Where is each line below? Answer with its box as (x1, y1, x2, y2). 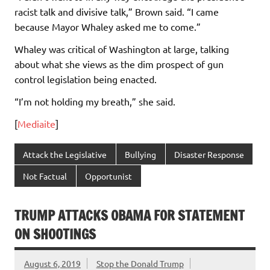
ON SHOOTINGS (14, 224, 96, 243)
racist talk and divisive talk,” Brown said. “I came (14, 5, 219, 17)
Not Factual (23, 171, 67, 182)
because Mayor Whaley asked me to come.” (14, 20, 201, 33)
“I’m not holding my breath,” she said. (14, 95, 175, 107)
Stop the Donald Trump (96, 257, 184, 269)
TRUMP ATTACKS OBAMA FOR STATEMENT (14, 206, 245, 225)
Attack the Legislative (23, 148, 107, 160)
